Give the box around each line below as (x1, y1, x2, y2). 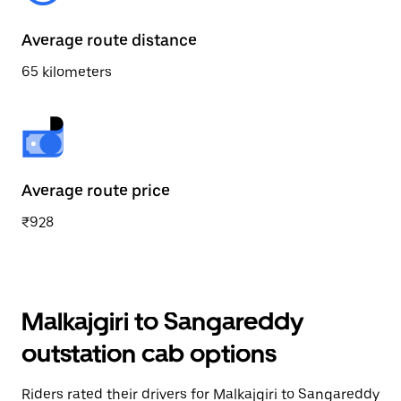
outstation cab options (21, 338, 277, 369)
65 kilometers (21, 64, 112, 81)
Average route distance (21, 30, 197, 49)
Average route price (21, 181, 170, 200)
